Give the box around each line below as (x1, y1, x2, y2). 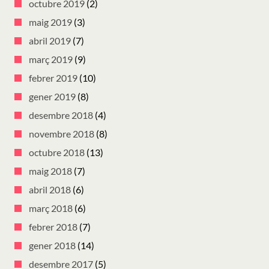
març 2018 (29, 202, 73, 214)
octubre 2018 (29, 147, 85, 159)
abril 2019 (29, 35, 71, 47)
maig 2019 (29, 16, 72, 28)
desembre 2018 (29, 109, 93, 121)
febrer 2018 (29, 221, 77, 233)
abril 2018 (29, 184, 71, 196)
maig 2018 (29, 165, 72, 177)
